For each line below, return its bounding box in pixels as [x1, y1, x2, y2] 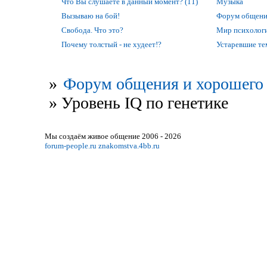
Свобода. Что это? [61, 25, 123, 35]
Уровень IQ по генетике [61, 93, 228, 112]
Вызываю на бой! [61, 11, 120, 20]
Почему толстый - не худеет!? [61, 39, 162, 49]
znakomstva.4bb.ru [98, 141, 160, 151]
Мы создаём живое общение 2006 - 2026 [44, 132, 181, 141]
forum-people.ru [44, 141, 97, 151]
